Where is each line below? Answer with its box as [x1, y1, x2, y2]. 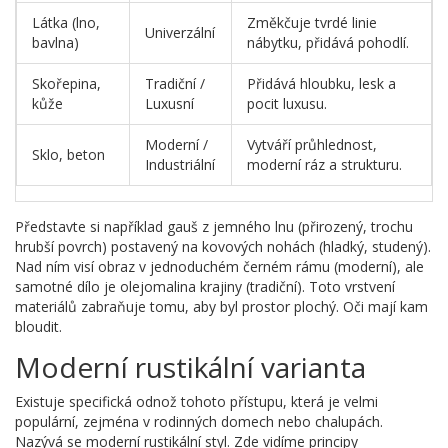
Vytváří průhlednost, [247, 134, 377, 154]
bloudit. [15, 316, 62, 336]
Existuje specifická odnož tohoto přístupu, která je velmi [15, 391, 378, 411]
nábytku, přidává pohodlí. [247, 32, 409, 52]
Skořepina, [32, 73, 101, 93]
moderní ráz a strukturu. [247, 154, 402, 174]
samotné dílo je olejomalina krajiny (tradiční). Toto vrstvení [15, 276, 395, 296]
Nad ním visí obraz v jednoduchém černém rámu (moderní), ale [15, 256, 424, 276]
